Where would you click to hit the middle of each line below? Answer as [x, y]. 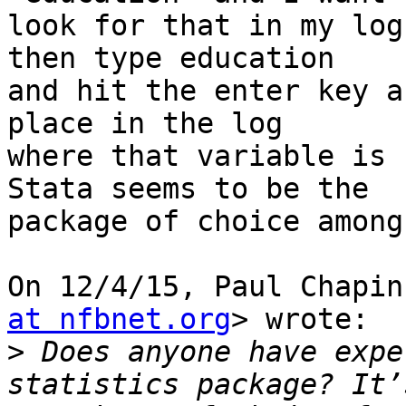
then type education [171, 58]
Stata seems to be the [188, 189]
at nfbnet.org [119, 319]
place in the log [145, 124]
